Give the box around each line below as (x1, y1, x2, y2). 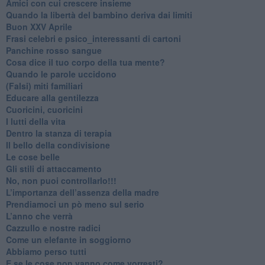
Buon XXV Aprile (5, 20, 72, 33)
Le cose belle (5, 150, 60, 163)
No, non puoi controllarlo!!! (5, 174, 117, 186)
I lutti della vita (5, 115, 66, 127)
